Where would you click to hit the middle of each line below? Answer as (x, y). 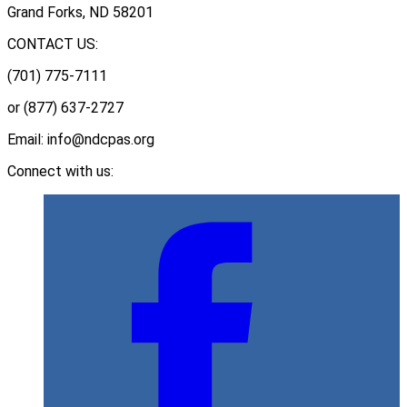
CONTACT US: (53, 45)
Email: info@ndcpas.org (81, 140)
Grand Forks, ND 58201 (80, 13)
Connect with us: (60, 172)
